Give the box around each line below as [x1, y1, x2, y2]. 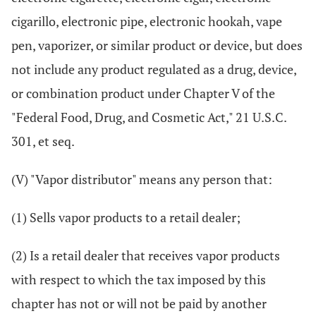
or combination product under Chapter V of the [11, 85, 275, 102]
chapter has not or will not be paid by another [11, 295, 267, 312]
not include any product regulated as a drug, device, [11, 61, 296, 78]
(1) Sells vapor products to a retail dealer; [11, 209, 241, 226]
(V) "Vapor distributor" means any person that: [11, 171, 272, 188]
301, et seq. [11, 133, 75, 150]
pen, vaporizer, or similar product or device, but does [11, 37, 303, 54]
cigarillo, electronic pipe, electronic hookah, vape [11, 13, 282, 30]
